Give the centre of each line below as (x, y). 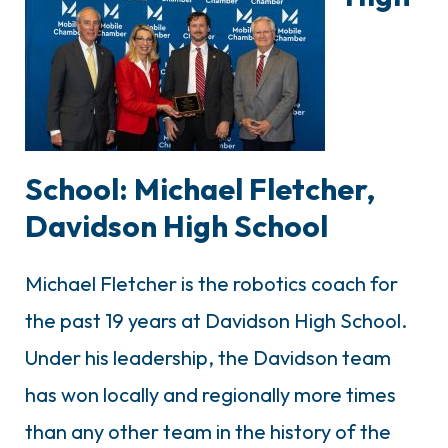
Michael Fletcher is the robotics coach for (211, 283)
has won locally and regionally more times (210, 394)
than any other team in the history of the (208, 431)
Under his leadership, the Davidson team (208, 357)
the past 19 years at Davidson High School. (216, 320)
